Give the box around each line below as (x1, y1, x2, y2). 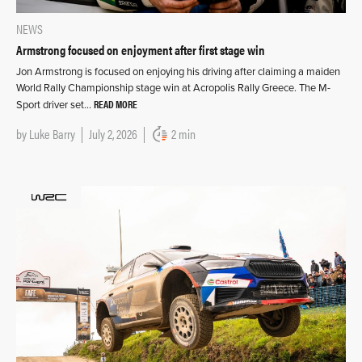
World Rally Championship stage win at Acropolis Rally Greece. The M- (16, 82, 330, 95)
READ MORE (94, 96, 137, 112)
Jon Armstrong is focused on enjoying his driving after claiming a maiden (16, 65, 340, 78)
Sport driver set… (16, 99, 94, 112)
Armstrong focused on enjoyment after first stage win (16, 40, 265, 59)
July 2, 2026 (89, 124, 137, 143)
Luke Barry (29, 124, 75, 143)
